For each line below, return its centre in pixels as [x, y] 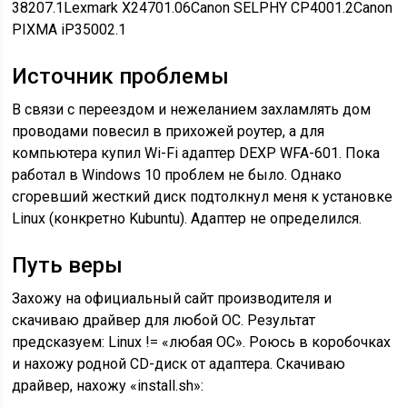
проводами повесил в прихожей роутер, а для [169, 131]
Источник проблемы [121, 76]
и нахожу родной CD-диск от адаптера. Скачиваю [179, 364]
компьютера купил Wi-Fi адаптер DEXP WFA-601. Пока [196, 153]
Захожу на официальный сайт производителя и [172, 298]
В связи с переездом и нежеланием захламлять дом [192, 109]
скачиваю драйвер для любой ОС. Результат [164, 320]
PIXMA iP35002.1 [69, 30]
